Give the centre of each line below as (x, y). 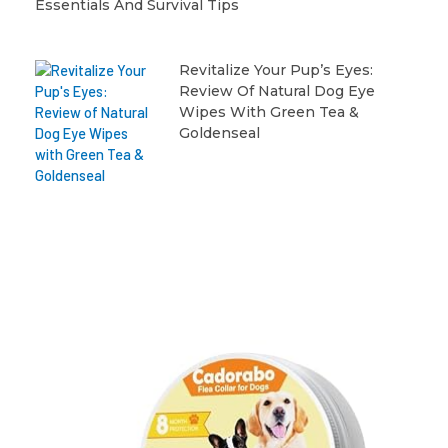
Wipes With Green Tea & (268, 111)
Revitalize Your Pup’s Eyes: (275, 69)
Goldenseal (219, 132)
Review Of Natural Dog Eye (276, 90)
